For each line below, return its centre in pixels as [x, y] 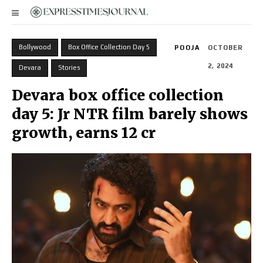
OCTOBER [226, 48]
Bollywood [35, 47]
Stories [69, 68]
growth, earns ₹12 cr [84, 133]
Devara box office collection [118, 95]
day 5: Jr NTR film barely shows [130, 114]
